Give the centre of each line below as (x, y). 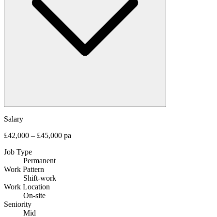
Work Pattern (24, 169)
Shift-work (40, 178)
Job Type (18, 152)
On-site (34, 195)
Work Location (27, 186)
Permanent (39, 160)
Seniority (18, 204)
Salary (14, 119)
